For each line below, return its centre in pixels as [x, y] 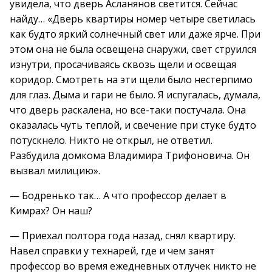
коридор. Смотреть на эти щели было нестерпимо [131, 80]
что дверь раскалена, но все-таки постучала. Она [128, 110]
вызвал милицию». [55, 171]
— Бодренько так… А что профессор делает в [118, 195]
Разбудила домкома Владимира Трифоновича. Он [130, 155]
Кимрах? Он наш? [51, 211]
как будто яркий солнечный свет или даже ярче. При [135, 34]
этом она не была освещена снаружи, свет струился [133, 49]
